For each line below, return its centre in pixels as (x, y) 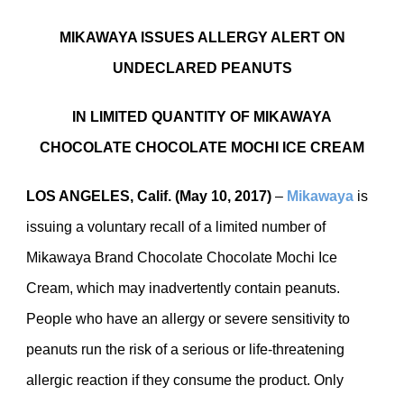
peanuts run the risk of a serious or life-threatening (185, 349)
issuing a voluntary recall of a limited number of (176, 227)
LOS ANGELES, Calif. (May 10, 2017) (149, 196)
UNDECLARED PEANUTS (202, 68)
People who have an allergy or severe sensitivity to (188, 319)
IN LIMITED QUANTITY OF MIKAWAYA (202, 117)
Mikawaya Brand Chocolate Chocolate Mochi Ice (182, 257)
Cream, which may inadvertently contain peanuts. (183, 288)
